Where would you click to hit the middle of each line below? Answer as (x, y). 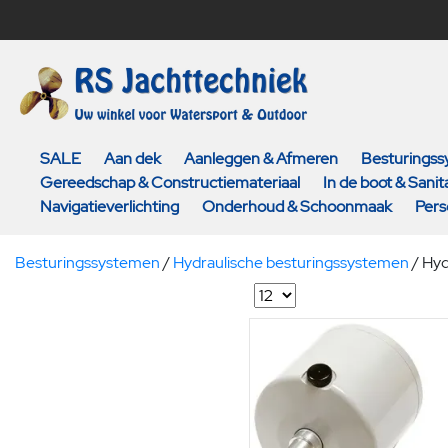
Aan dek (132, 158)
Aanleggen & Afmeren (261, 158)
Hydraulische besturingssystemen (291, 262)
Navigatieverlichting (109, 206)
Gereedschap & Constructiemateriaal (170, 182)
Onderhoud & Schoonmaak (297, 206)
